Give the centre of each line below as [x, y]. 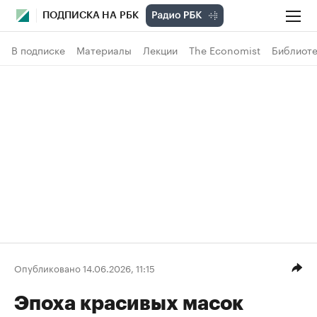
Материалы [104, 50]
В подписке [38, 50]
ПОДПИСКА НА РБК [91, 16]
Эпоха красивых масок [129, 304]
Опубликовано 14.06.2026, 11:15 [85, 267]
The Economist [225, 50]
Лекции [160, 50]
